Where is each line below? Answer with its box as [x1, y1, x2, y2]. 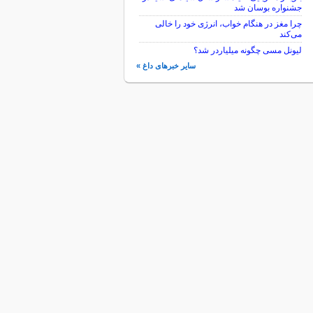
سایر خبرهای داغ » [136, 61, 196, 70]
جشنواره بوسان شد [233, 3, 302, 13]
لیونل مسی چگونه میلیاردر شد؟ [193, 45, 302, 55]
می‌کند [279, 29, 302, 39]
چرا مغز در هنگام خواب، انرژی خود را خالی [154, 19, 302, 29]
